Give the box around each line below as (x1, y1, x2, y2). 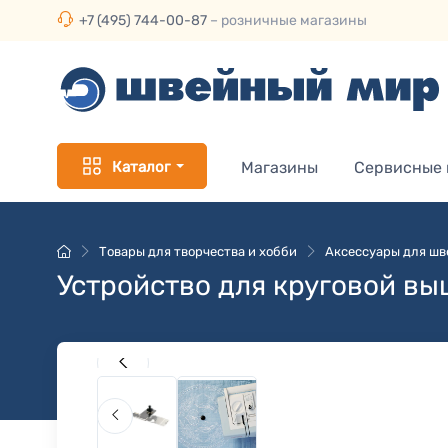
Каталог (112, 157, 170, 176)
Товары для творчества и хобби (99, 244, 297, 259)
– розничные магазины (207, 12, 367, 29)
